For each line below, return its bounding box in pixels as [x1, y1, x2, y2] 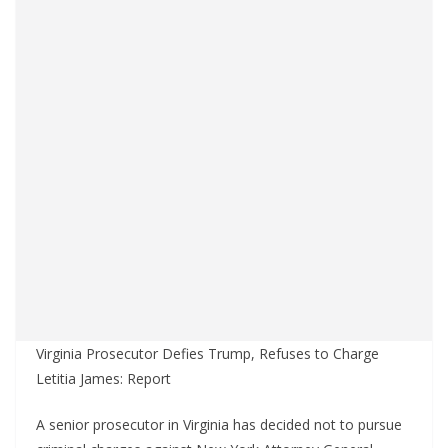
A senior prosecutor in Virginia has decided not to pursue [36, 415, 402, 434]
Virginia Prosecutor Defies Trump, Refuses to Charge [36, 344, 379, 363]
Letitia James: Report [36, 369, 171, 388]
